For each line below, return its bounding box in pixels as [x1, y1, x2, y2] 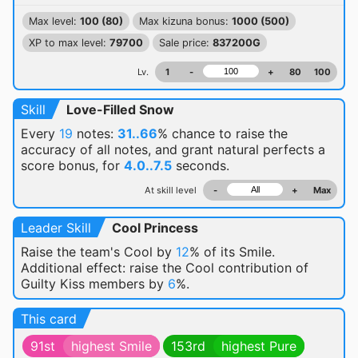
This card [21, 311, 77, 327]
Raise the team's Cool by [21, 244, 176, 260]
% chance [157, 125, 219, 141]
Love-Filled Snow [66, 101, 174, 117]
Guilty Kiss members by [21, 276, 168, 292]
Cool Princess [112, 220, 198, 236]
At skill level [145, 185, 197, 196]
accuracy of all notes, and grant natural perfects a [21, 141, 325, 157]
